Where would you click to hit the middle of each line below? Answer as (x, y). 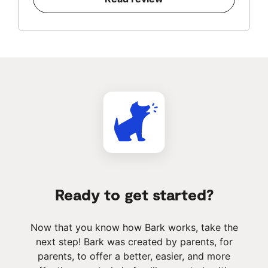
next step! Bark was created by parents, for (134, 242)
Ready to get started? (134, 194)
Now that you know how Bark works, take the (134, 228)
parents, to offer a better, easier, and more (134, 256)
